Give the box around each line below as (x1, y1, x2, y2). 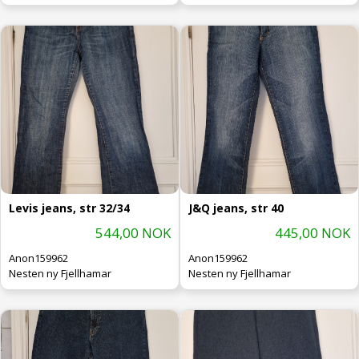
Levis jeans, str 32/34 (9, 200, 130, 216)
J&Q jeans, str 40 (188, 200, 284, 216)
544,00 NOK (95, 223, 171, 242)
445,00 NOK (275, 223, 350, 242)
